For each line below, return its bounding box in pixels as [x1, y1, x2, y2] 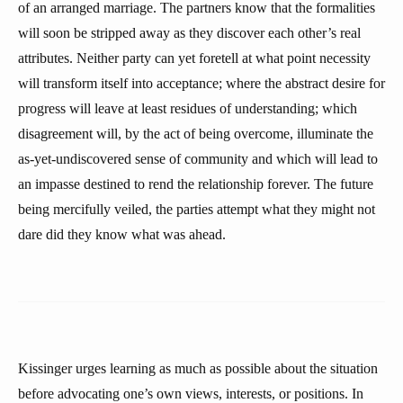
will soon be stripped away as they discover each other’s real [18, 25, 361, 40]
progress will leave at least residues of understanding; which [18, 101, 357, 116]
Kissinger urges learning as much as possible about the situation [18, 361, 378, 376]
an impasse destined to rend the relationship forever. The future [18, 176, 373, 192]
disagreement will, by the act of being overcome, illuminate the [18, 126, 373, 141]
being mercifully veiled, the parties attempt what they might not [18, 201, 375, 217]
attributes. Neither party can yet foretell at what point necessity [18, 50, 371, 66]
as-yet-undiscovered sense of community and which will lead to [18, 151, 378, 166]
